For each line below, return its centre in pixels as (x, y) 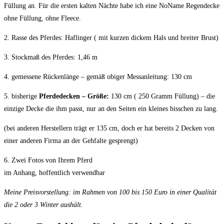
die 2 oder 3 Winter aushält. (43, 205)
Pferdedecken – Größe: (75, 96)
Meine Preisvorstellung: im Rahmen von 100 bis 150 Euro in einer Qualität (110, 192)
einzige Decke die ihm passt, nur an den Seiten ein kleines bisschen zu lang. (111, 109)
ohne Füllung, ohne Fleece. (42, 18)
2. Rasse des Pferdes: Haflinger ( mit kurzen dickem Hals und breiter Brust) (111, 38)
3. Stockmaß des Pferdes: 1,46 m (51, 57)
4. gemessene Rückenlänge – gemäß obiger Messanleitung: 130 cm (98, 77)
